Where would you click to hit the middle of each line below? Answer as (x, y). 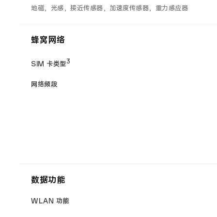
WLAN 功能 (50, 201)
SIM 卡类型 (49, 64)
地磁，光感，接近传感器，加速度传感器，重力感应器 (109, 8)
